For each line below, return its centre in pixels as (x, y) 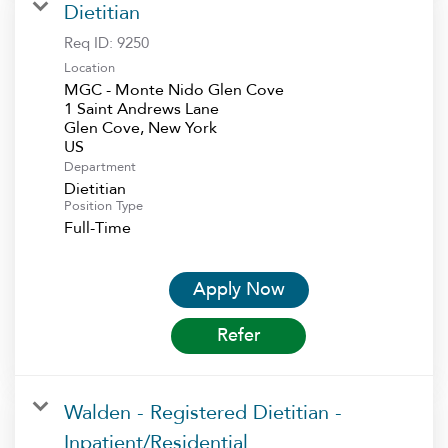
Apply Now (238, 289)
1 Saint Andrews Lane (141, 108)
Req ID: (90, 42)
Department (100, 166)
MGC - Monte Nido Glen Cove (174, 89)
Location (89, 67)
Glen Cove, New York (140, 127)
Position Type (103, 205)
